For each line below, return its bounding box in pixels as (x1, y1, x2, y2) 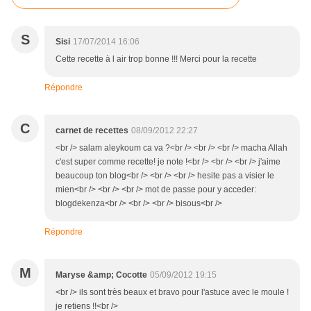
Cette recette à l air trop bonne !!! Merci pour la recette (56, 54, 257, 65)
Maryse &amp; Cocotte (56, 270, 147, 280)
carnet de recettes (56, 126, 128, 136)
